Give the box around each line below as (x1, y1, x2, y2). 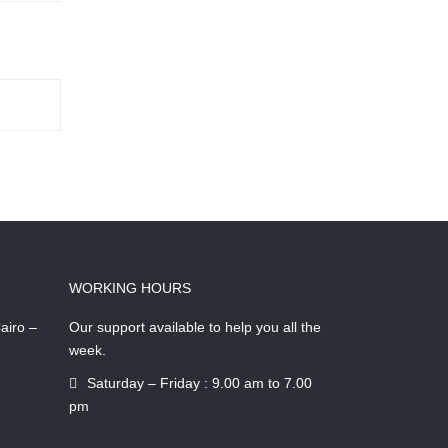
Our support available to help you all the (68, 319, 321, 335)
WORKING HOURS (68, 280, 191, 296)
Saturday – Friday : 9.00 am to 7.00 (86, 375, 312, 391)
